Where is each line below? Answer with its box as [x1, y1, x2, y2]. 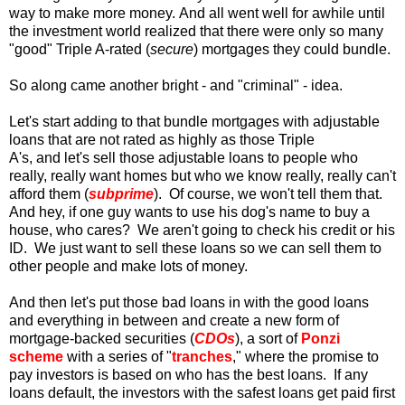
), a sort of [235, 330, 301, 346]
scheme [9, 348, 67, 364]
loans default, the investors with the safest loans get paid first [9, 384, 395, 400]
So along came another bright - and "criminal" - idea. [9, 77, 346, 93]
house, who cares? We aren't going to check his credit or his [9, 221, 395, 238]
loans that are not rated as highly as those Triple [9, 131, 315, 147]
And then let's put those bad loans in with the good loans [9, 294, 369, 310]
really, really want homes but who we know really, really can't [9, 167, 396, 184]
